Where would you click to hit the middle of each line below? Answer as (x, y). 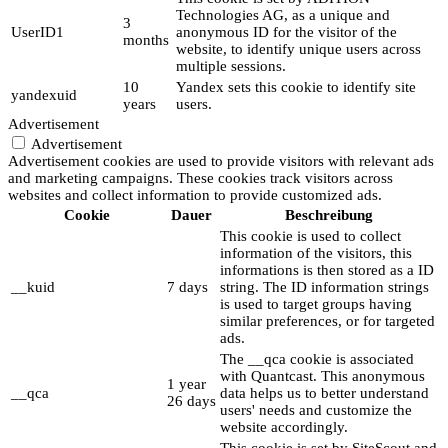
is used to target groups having (316, 304)
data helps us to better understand (324, 393)
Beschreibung (328, 215)
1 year (186, 384)
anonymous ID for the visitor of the (286, 32)
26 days (191, 401)
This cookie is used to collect (310, 236)
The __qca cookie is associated (317, 359)
